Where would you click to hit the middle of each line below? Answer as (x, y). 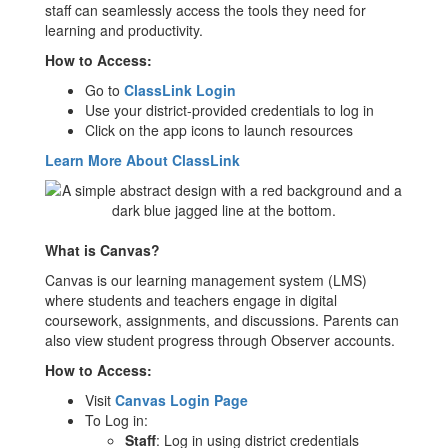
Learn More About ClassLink (142, 160)
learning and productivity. (124, 30)
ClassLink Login (180, 90)
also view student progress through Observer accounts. (220, 340)
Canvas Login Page (181, 400)
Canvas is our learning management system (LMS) (206, 280)
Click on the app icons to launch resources (219, 130)
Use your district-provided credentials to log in (229, 110)
